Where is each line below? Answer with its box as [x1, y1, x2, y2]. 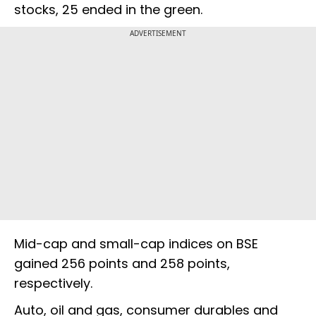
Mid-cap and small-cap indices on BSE [14, 235, 258, 253]
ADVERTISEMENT [130, 28, 186, 39]
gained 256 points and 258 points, [14, 255, 230, 273]
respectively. [14, 274, 92, 293]
